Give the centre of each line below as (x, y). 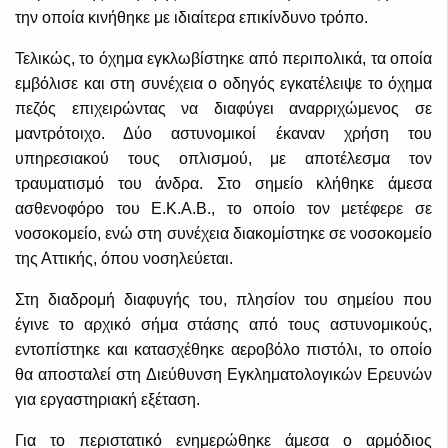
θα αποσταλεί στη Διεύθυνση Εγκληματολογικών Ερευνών (223, 375)
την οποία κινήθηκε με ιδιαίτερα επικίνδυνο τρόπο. (191, 18)
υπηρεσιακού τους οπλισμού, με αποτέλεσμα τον (223, 159)
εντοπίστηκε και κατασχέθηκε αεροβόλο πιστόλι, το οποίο (223, 350)
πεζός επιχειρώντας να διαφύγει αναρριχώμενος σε (223, 109)
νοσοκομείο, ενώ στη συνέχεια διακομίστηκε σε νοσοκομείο (223, 234)
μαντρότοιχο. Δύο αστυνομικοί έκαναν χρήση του (223, 134)
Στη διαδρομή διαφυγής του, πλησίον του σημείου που (223, 300)
